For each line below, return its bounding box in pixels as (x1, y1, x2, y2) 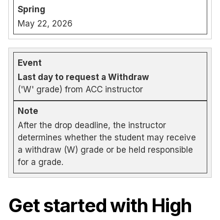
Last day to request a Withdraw (18, 72, 149, 82)
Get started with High (8, 194, 192, 217)
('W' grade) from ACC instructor (18, 84, 143, 95)
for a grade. (18, 157, 63, 167)
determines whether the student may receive (18, 133, 196, 143)
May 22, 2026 (18, 18, 73, 28)
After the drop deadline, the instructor (18, 120, 166, 131)
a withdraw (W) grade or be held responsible (18, 145, 193, 155)
